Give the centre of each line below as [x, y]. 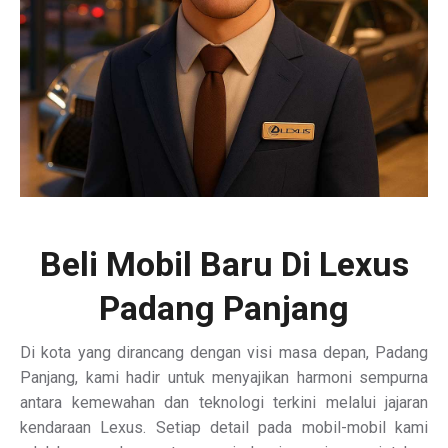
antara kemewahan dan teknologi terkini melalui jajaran [224, 402]
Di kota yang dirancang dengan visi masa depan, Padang [224, 352]
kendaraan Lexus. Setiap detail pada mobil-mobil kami [224, 427]
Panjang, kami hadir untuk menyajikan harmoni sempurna [224, 377]
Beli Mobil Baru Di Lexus [224, 264]
